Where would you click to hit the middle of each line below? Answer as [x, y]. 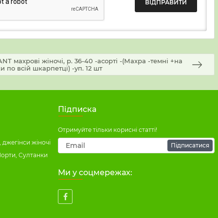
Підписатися [190, 145]
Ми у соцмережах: [95, 173]
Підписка [77, 109]
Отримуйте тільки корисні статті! [108, 130]
